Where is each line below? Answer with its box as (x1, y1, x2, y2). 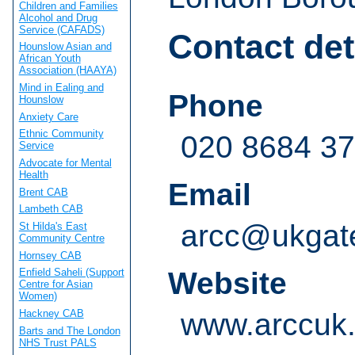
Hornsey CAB (18, 249, 82, 261)
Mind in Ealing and (18, 81, 104, 94)
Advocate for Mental (18, 156, 112, 169)
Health (18, 168, 48, 181)
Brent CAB (18, 185, 68, 198)
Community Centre (18, 231, 105, 244)
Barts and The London (18, 324, 120, 337)
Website (168, 266, 287, 301)
